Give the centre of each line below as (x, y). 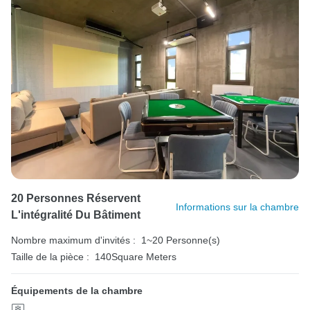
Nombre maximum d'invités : (73, 240)
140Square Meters (136, 257)
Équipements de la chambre (77, 291)
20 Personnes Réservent (76, 199)
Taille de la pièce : (50, 257)
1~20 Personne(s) (181, 240)
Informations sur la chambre (237, 207)
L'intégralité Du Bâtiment (76, 215)
